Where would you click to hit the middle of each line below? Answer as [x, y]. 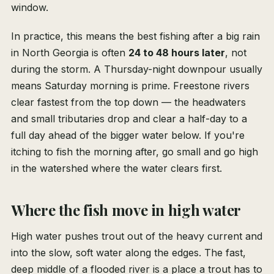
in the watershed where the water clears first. [117, 168]
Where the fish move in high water [126, 210]
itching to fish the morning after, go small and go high [135, 152]
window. [30, 8]
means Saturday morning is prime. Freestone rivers [130, 86]
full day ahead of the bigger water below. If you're [128, 135]
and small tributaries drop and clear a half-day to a [129, 119]
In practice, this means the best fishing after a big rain [135, 36]
